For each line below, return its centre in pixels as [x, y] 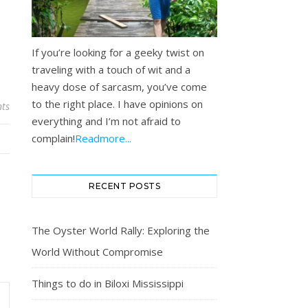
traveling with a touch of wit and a [111, 69]
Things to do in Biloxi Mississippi [108, 283]
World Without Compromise [97, 252]
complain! [53, 138]
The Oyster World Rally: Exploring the [121, 230]
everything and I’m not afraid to [106, 121]
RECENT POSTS [124, 186]
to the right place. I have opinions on [117, 104]
